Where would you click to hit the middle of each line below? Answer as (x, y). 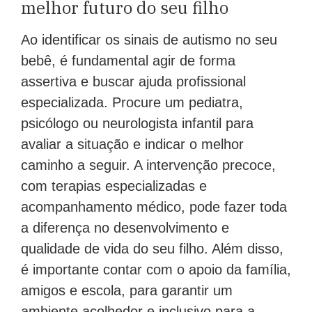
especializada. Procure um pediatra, (132, 103)
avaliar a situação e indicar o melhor (132, 145)
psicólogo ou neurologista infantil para (137, 124)
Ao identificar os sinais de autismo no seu (149, 40)
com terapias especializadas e (114, 186)
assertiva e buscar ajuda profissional (133, 82)
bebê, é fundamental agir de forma (128, 61)
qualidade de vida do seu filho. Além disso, (152, 249)
